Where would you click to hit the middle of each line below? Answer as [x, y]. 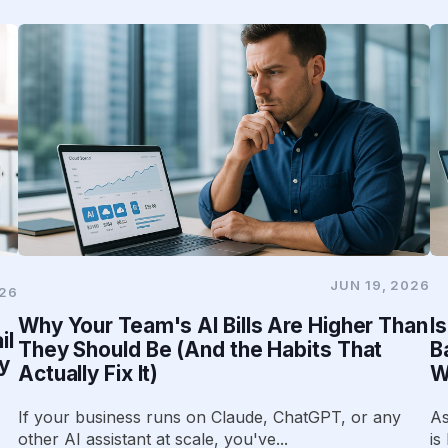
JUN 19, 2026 [380, 284]
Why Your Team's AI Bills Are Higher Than [222, 325]
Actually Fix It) [88, 373]
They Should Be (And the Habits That [200, 349]
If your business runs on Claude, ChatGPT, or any [209, 416]
